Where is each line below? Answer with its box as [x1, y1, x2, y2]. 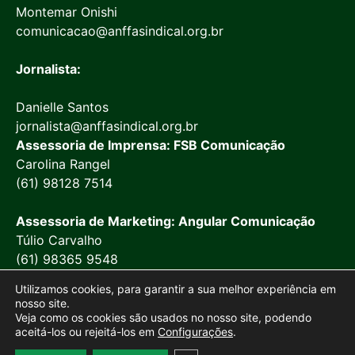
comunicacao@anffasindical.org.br [16, 23, 223, 40]
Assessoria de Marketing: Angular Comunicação [16, 213, 315, 230]
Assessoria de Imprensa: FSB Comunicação [16, 137, 285, 154]
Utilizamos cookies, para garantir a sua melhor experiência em [15, 282, 336, 296]
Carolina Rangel [16, 156, 110, 173]
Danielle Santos [16, 99, 109, 116]
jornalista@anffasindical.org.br [16, 118, 198, 135]
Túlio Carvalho [16, 232, 102, 249]
